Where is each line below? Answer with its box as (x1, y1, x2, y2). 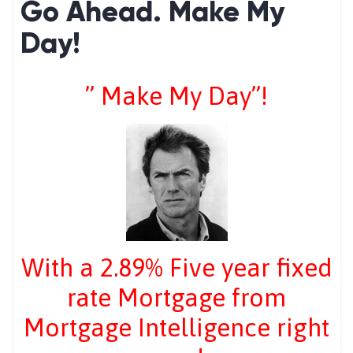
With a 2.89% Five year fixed (20, 252, 333, 282)
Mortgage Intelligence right (24, 312, 329, 342)
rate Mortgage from (67, 282, 286, 312)
